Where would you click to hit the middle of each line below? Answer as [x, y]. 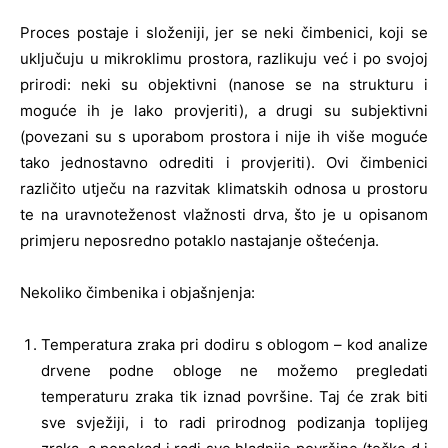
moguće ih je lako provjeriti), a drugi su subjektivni [224, 110]
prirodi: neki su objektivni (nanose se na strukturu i [224, 84]
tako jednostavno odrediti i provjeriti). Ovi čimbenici [224, 162]
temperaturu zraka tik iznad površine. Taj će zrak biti [234, 396]
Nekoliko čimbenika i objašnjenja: [137, 292]
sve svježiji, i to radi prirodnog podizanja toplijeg [234, 422]
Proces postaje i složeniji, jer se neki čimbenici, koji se [224, 32]
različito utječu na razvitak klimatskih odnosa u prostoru [224, 188]
